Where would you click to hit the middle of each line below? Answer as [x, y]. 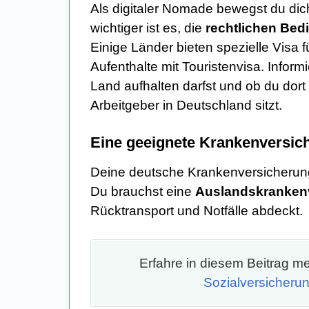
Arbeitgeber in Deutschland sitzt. [186, 106]
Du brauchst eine [143, 192]
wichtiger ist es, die [148, 28]
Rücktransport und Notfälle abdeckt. [197, 211]
